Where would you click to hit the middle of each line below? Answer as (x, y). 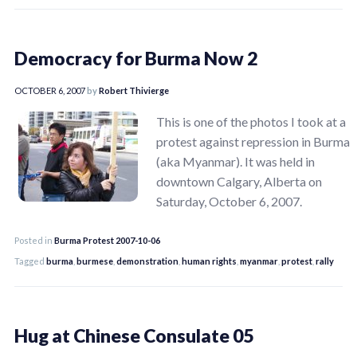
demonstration (147, 261)
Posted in (34, 240)
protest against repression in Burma (253, 141)
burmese (95, 261)
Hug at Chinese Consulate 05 (134, 335)
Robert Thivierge (134, 90)
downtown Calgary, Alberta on (239, 181)
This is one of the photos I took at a (251, 121)
